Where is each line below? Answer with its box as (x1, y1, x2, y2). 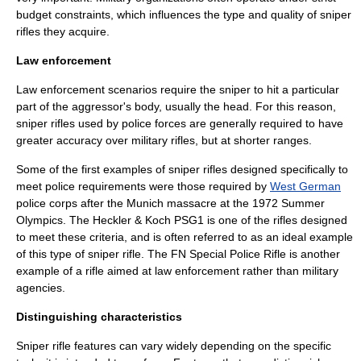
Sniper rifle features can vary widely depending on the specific (16, 339, 331, 352)
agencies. (16, 281, 65, 294)
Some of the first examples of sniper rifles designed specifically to (16, 163, 348, 176)
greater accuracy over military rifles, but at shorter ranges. (16, 134, 312, 147)
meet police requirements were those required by (16, 180, 270, 193)
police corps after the (16, 197, 127, 210)
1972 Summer (252, 197, 325, 210)
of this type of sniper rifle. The (16, 247, 171, 260)
